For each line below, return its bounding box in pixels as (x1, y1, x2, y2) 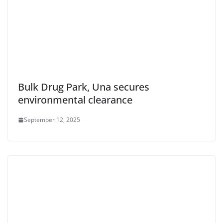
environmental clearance (18, 93, 135, 107)
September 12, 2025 (24, 115, 80, 124)
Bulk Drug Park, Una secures (18, 80, 149, 94)
